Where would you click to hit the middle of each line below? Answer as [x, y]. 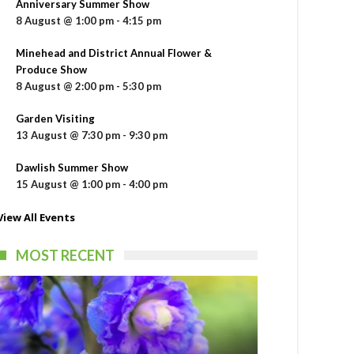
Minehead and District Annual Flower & [114, 53]
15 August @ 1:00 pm [68, 184]
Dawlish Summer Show [72, 167]
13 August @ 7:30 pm [68, 135]
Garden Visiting [55, 118]
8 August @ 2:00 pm [65, 86]
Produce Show [51, 69]
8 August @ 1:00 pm [65, 20]
